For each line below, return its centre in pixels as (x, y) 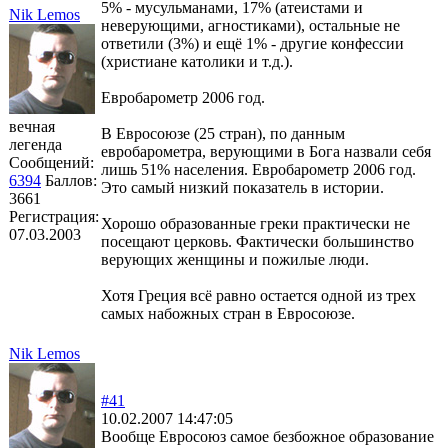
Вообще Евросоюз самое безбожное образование (267, 436)
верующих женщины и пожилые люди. (235, 259)
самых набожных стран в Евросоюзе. (228, 313)
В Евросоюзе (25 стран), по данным (223, 133)
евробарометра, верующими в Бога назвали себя (266, 151)
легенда (35, 144)
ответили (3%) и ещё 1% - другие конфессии (252, 43)
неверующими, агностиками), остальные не (250, 25)
